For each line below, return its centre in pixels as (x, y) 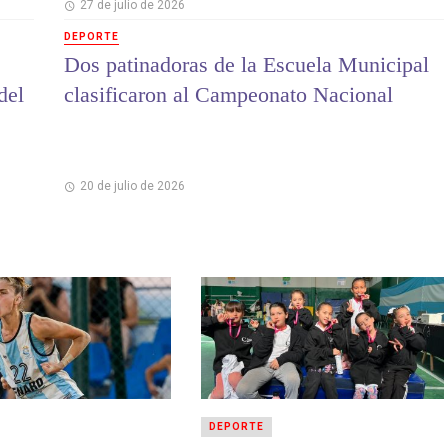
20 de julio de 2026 (132, 185)
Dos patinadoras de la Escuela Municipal (246, 64)
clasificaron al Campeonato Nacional (228, 94)
